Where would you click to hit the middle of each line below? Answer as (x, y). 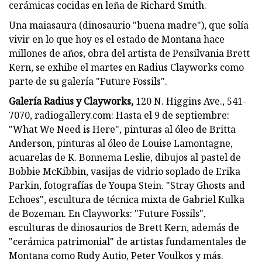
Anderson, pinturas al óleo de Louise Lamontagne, (121, 143)
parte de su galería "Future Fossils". (88, 81)
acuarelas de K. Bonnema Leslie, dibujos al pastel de (125, 157)
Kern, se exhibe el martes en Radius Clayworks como (126, 67)
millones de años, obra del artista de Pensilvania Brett (129, 53)
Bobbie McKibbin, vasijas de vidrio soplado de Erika (125, 171)
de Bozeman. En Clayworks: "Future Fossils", (107, 213)
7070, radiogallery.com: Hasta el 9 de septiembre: (119, 115)
